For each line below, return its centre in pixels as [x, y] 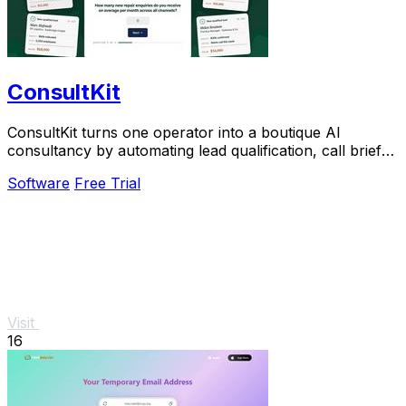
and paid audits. [60, 169]
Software [39, 184]
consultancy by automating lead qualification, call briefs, [200, 151]
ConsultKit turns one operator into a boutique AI [174, 133]
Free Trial [107, 184]
